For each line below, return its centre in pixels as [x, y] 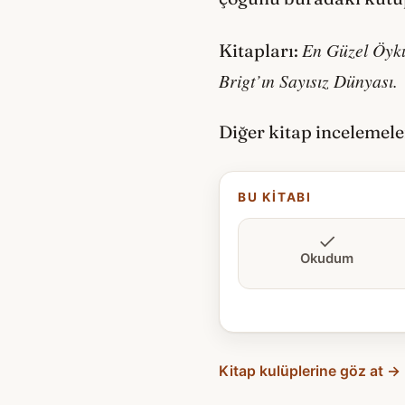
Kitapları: [260, 50]
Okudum [327, 259]
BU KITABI [275, 198]
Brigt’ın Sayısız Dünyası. [308, 80]
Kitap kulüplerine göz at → [310, 372]
